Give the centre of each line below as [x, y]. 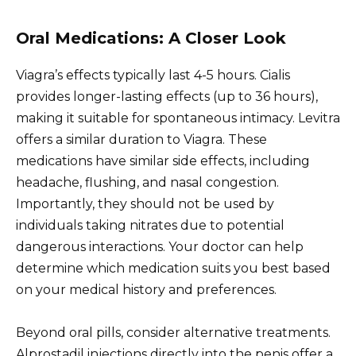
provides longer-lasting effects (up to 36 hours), [167, 96]
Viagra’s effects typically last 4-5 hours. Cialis [153, 75]
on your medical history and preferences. [146, 289]
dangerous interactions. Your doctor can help [160, 246]
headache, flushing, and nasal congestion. [147, 182]
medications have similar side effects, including [163, 161]
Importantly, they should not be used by [145, 203]
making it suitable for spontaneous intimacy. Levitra [178, 118]
